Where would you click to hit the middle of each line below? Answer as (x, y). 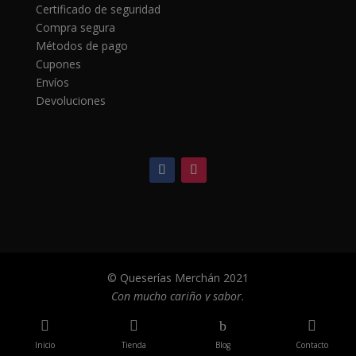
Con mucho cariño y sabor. (178, 296)
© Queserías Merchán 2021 (178, 278)
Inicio (44, 345)
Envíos (52, 83)
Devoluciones (70, 101)
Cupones (58, 64)
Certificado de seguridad (98, 10)
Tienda (133, 345)
